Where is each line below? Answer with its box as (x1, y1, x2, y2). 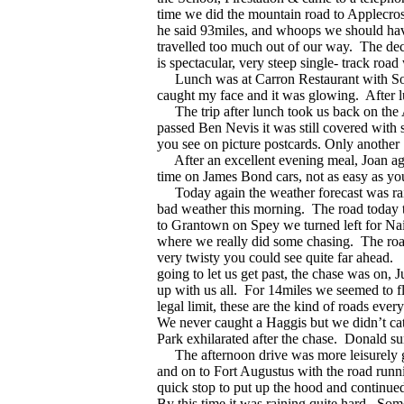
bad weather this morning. (156, 201, 305, 217)
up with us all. (156, 282, 237, 298)
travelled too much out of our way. (156, 39, 353, 55)
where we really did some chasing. (156, 234, 353, 250)
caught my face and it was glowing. (156, 87, 359, 104)
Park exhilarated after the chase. (156, 331, 337, 347)
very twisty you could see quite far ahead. (156, 250, 393, 266)
